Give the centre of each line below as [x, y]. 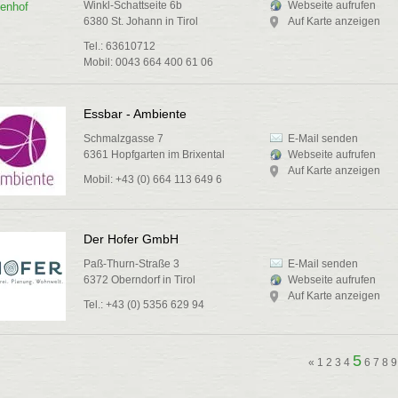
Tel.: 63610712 [119, 46]
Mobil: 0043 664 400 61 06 [148, 62]
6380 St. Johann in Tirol [141, 21]
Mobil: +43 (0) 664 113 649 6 [153, 179]
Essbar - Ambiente [135, 114]
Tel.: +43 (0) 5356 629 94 [144, 305]
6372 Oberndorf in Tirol [139, 280]
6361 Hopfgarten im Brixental [154, 155]
